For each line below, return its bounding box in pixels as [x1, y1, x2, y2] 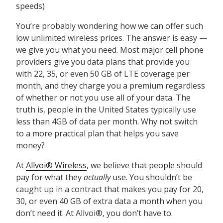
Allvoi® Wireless [26, 160, 87, 171]
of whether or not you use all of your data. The [16, 92, 191, 104]
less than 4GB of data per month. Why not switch [16, 116, 198, 127]
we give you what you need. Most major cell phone [16, 44, 204, 56]
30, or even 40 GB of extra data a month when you [16, 196, 203, 207]
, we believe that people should [87, 160, 202, 171]
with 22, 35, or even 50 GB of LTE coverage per [16, 68, 190, 80]
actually [84, 172, 111, 183]
